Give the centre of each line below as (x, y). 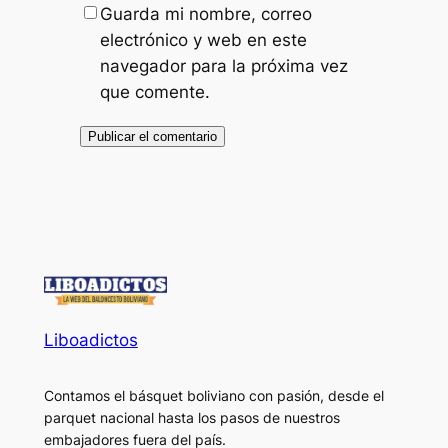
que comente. (154, 91)
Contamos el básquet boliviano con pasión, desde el (213, 395)
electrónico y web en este (203, 39)
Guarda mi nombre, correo (205, 13)
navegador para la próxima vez (223, 65)
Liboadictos (90, 340)
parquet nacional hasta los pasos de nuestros (191, 417)
